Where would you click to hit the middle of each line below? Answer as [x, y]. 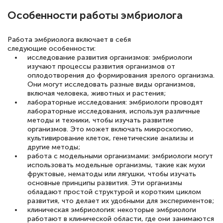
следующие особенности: [52, 48]
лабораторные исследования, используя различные [114, 111]
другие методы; [54, 147]
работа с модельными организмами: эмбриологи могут [120, 156]
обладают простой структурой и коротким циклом [114, 192]
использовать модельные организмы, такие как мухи [116, 165]
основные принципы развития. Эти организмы [105, 183]
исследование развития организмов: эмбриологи [110, 57]
